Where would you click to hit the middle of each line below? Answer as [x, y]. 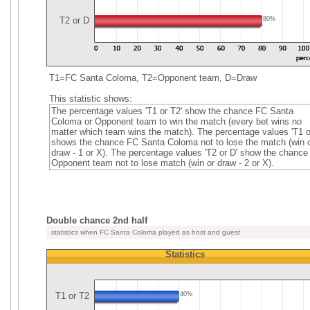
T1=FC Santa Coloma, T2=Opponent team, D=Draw [152, 78]
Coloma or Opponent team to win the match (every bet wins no [176, 121]
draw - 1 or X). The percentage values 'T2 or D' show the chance [179, 153]
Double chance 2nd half [97, 220]
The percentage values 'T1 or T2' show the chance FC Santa [172, 111]
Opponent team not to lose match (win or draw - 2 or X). [162, 163]
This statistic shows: [90, 99]
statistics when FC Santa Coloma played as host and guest [145, 232]
